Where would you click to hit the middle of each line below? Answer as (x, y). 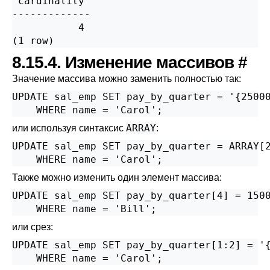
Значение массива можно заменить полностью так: (127, 79)
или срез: (33, 227)
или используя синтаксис (69, 128)
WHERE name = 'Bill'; (84, 209)
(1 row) (33, 41)
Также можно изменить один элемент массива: (117, 177)
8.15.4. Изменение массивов (125, 62)
